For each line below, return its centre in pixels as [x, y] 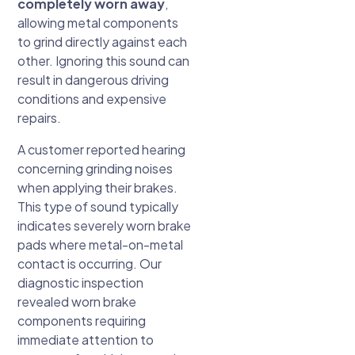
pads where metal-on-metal [101, 245]
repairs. [40, 118]
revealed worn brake [77, 302]
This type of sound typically [98, 207]
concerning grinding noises [95, 169]
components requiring [82, 321]
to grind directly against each [103, 42]
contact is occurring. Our [90, 264]
